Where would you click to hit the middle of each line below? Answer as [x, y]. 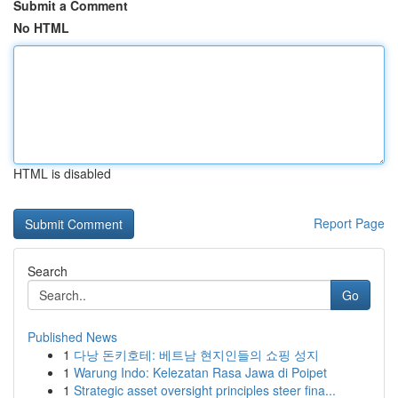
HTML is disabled [62, 173]
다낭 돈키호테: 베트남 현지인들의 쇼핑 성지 [196, 354]
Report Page [349, 223]
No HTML [41, 28]
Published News [72, 337]
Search [48, 271]
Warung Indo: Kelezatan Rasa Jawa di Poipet [200, 372]
